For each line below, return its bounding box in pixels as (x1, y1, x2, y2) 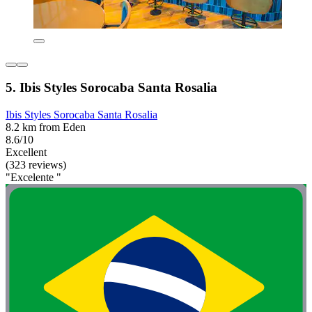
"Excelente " (6, 171, 61, 184)
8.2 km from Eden (6, 121, 86, 134)
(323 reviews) (6, 159, 66, 171)
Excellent (6, 146, 47, 159)
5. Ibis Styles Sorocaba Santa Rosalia (6, 80, 217, 95)
